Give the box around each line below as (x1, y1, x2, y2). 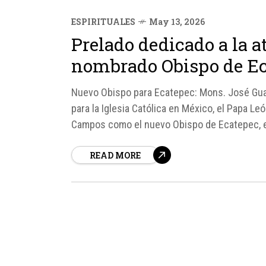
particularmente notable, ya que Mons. (71, 134, 235, 147)
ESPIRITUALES (71, 16, 135, 27)
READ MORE (90, 150, 141, 161)
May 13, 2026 (149, 16, 205, 27)
